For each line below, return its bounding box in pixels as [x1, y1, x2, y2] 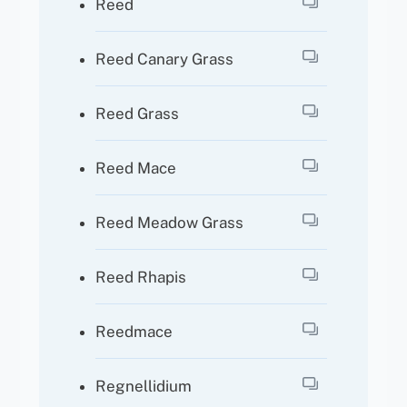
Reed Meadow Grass [95, 213, 244, 232]
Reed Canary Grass [95, 49, 234, 68]
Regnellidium [95, 376, 193, 395]
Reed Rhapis [95, 267, 187, 286]
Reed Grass [95, 104, 180, 123]
